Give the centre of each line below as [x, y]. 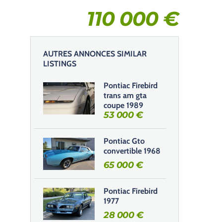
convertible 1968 [132, 151]
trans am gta [125, 95]
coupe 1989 [123, 105]
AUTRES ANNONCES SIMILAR [95, 54]
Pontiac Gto [124, 141]
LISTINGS [60, 64]
